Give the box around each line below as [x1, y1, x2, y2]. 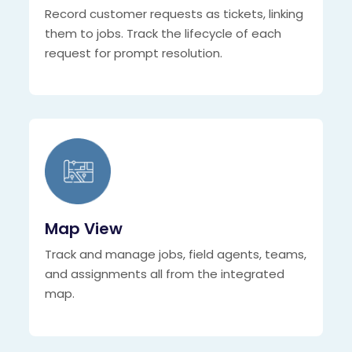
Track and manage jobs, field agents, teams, [45, 246, 307, 263]
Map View [45, 218, 123, 240]
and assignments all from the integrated [45, 266, 285, 283]
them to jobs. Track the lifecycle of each [45, 25, 282, 42]
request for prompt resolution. [45, 45, 223, 62]
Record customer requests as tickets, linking [45, 5, 304, 23]
